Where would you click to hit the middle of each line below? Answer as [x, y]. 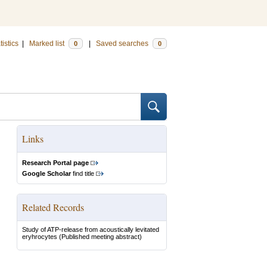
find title [83, 173]
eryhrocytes [40, 237]
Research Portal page [55, 163]
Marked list [48, 44]
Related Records [53, 207]
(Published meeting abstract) [100, 237]
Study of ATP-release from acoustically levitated [91, 229]
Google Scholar [46, 173]
